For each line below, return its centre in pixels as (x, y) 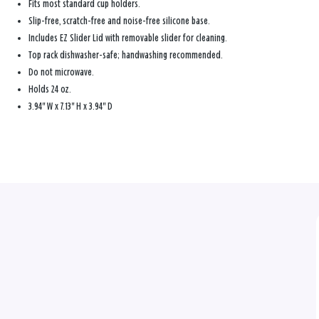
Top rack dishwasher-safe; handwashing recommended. (126, 55)
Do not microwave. (61, 72)
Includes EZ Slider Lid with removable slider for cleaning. (128, 38)
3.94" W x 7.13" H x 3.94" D (70, 106)
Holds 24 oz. (50, 89)
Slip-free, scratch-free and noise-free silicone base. (119, 21)
